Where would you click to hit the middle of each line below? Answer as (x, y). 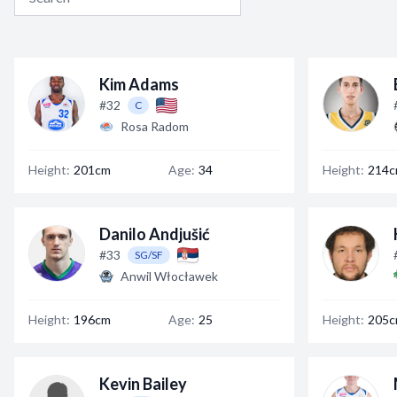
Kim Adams (139, 84)
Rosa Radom (155, 126)
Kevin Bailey (143, 384)
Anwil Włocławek (169, 276)
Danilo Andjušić (155, 234)
